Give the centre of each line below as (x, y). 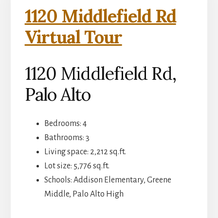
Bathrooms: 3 (67, 138)
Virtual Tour (73, 37)
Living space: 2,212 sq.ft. (85, 152)
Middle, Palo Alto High (84, 194)
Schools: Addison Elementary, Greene (108, 180)
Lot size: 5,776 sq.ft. (77, 166)
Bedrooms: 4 (65, 124)
